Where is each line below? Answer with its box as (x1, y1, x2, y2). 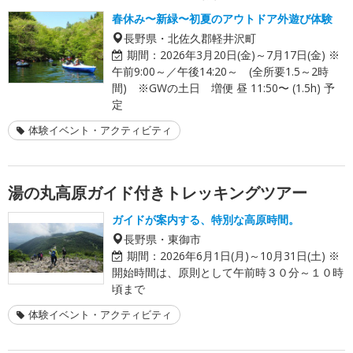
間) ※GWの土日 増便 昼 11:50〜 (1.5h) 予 (112, 80, 335, 95)
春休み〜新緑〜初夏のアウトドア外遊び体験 (112, 10, 333, 26)
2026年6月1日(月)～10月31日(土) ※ (160, 247, 340, 263)
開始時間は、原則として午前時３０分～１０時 (112, 264, 344, 280)
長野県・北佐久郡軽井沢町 (124, 32, 256, 43)
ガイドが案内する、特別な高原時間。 (112, 211, 299, 227)
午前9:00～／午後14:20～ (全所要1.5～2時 (112, 63, 329, 79)
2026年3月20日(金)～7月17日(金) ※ (160, 46, 340, 62)
